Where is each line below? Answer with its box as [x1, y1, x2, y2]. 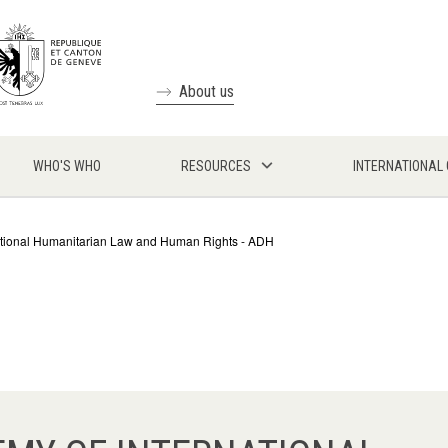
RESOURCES [181, 158, 251, 174]
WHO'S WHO [33, 158, 101, 174]
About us [178, 82, 234, 101]
